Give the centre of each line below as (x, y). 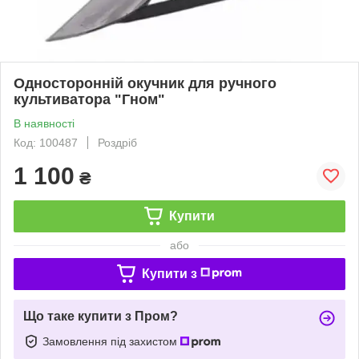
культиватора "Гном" (89, 99)
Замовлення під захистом (111, 341)
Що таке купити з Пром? (101, 316)
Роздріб (117, 142)
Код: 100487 (46, 142)
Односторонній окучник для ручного (145, 83)
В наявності (44, 123)
